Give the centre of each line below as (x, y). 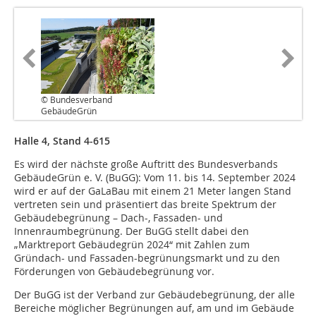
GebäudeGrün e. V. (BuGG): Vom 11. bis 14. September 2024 (155, 178)
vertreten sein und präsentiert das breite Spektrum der (145, 205)
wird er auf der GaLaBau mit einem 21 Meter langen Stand (153, 191)
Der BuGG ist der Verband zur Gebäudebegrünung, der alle (154, 295)
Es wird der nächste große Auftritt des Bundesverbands (146, 164)
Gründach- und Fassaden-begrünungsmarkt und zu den (147, 258)
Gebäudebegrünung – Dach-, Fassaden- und (119, 218)
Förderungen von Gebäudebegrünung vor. (114, 272)
